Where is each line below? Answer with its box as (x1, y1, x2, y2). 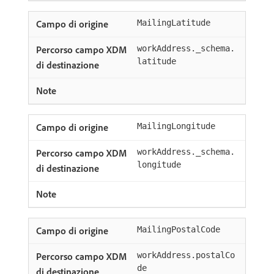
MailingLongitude (137, 121, 215, 131)
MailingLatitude (137, 18, 210, 28)
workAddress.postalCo (137, 250, 235, 260)
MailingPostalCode (137, 224, 220, 234)
